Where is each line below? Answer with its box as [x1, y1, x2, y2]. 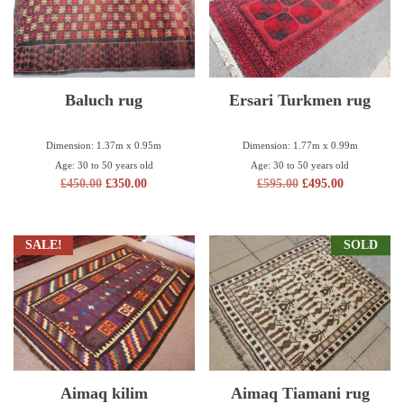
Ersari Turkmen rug [229, 91, 372, 110]
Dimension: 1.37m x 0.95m [46, 139, 162, 151]
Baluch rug [65, 91, 143, 110]
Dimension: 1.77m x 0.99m [242, 139, 358, 151]
